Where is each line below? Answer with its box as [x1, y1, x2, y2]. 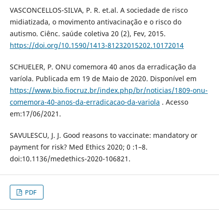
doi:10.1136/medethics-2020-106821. [9, 153, 131, 163]
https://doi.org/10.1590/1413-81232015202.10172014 [9, 40, 184, 50]
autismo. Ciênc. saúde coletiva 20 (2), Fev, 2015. [9, 28, 166, 38]
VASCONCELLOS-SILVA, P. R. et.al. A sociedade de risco [9, 5, 188, 15]
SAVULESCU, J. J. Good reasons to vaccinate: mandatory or [9, 130, 197, 140]
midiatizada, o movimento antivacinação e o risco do [9, 17, 181, 26]
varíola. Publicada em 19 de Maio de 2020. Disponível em [9, 73, 197, 83]
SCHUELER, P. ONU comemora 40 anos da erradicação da [9, 62, 196, 71]
